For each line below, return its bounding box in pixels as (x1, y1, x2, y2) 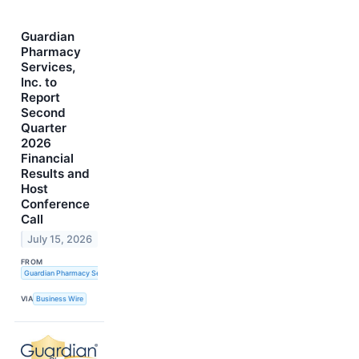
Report (21, 90, 60, 106)
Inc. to (21, 75, 57, 91)
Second (21, 105, 66, 121)
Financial (21, 151, 74, 167)
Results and (21, 166, 90, 182)
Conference (21, 196, 90, 212)
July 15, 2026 (27, 233, 93, 246)
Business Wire (36, 294, 84, 304)
